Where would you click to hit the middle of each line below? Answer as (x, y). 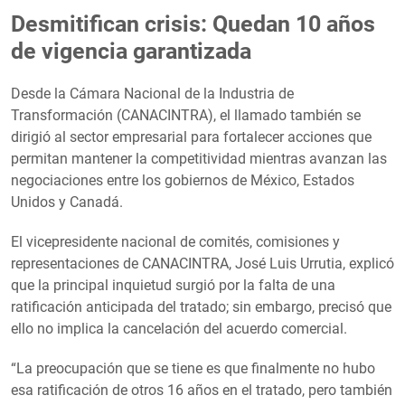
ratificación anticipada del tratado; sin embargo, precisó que (201, 306)
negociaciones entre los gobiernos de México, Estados (183, 180)
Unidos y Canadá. (67, 202)
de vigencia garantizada (131, 51)
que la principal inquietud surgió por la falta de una (173, 285)
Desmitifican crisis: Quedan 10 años (193, 24)
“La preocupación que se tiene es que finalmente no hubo (193, 368)
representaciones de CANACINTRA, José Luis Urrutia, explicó (202, 263)
